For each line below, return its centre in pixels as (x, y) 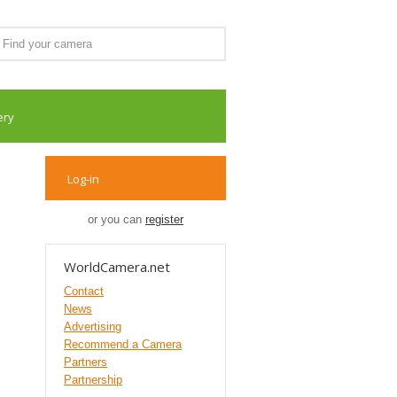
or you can (117, 219)
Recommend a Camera (123, 344)
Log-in (83, 179)
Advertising (93, 327)
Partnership (93, 380)
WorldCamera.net (117, 267)
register (164, 219)
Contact (84, 291)
